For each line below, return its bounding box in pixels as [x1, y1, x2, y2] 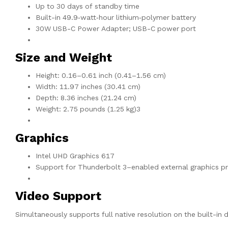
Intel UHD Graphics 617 [36, 152, 115, 160]
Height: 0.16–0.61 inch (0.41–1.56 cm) [36, 71, 166, 80]
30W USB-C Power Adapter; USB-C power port [36, 24, 196, 33]
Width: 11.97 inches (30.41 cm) [36, 82, 140, 91]
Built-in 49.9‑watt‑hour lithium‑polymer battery [36, 13, 196, 22]
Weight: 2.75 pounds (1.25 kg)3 [36, 105, 140, 113]
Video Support [15, 189, 101, 204]
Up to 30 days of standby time [36, 2, 139, 11]
